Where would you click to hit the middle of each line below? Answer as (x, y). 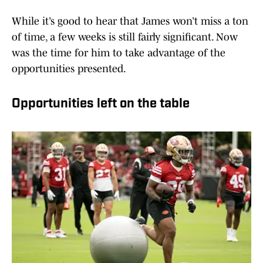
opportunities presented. (69, 69)
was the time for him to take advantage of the (119, 53)
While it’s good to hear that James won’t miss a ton (130, 21)
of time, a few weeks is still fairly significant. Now (125, 37)
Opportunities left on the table (101, 104)
